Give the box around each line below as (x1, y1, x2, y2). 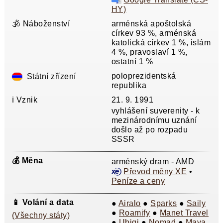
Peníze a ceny (111, 177, 165, 186)
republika (111, 81, 147, 90)
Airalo (118, 199, 141, 208)
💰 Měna (11, 156, 43, 165)
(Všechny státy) (11, 211, 70, 220)
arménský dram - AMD (111, 157, 195, 166)
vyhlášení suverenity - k (111, 106, 200, 115)
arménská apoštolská (111, 19, 192, 28)
